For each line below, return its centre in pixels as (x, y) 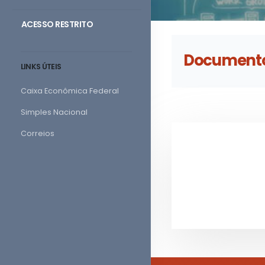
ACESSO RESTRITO (57, 24)
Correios (37, 133)
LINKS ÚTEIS (41, 67)
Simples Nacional (54, 112)
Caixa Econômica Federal (70, 91)
